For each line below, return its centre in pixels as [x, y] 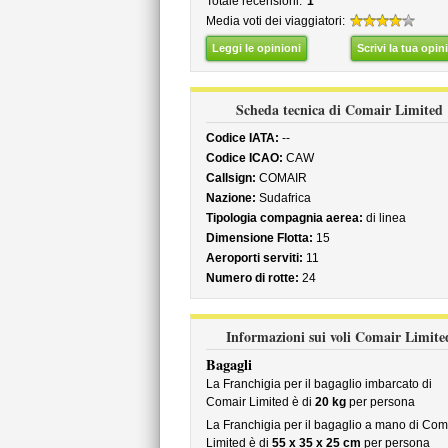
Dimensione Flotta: [259, 238]
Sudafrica [283, 198]
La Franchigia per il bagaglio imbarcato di [318, 384]
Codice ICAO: [244, 158]
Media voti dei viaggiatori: [275, 21]
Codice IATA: [242, 138]
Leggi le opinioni [256, 48]
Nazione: [230, 198]
